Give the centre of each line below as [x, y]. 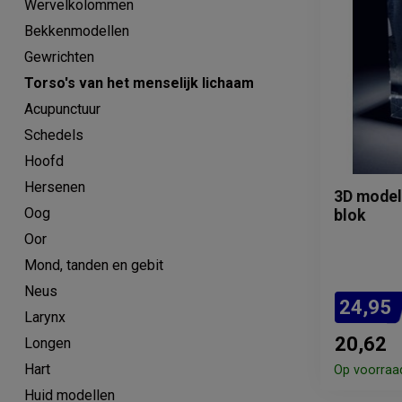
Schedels [54, 135]
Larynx [45, 317]
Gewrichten [59, 57]
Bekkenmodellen [77, 31]
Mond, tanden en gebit [94, 265]
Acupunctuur [62, 109]
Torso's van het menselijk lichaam [139, 83]
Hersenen [55, 187]
